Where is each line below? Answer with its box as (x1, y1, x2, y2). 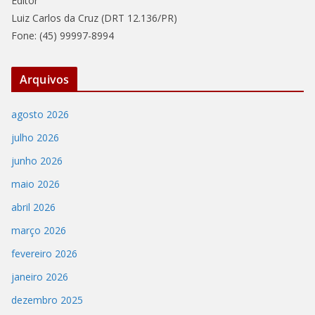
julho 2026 (11, 130, 59, 144)
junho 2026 (11, 153, 63, 167)
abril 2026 (11, 200, 56, 214)
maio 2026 (11, 176, 60, 191)
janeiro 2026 (11, 269, 68, 283)
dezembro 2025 (11, 292, 83, 307)
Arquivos (20, 71, 70, 87)
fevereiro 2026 (11, 246, 77, 260)
